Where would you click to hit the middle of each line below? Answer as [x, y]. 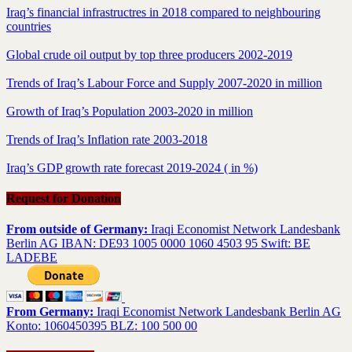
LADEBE [32, 258]
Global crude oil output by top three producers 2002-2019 [149, 54]
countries [29, 26]
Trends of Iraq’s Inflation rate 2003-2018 [107, 139]
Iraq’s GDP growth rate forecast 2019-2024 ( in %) [132, 167]
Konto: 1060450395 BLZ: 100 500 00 [102, 326]
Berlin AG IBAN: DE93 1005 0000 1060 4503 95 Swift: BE [158, 244]
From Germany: [50, 312]
